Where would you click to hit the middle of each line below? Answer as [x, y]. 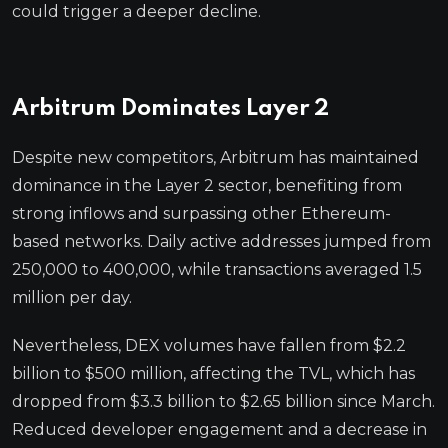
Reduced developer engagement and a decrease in [219, 429]
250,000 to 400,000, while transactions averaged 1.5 [217, 269]
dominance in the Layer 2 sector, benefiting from [207, 185]
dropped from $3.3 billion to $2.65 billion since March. [223, 401]
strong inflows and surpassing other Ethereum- [201, 213]
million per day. [72, 297]
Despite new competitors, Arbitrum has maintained [215, 157]
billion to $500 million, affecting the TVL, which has [213, 373]
